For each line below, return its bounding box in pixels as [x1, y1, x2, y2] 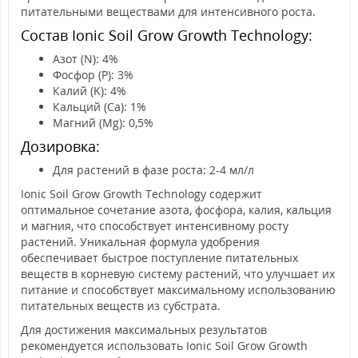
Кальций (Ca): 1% [53, 99, 146, 114]
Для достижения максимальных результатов [21, 322, 267, 337]
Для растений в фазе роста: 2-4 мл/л [53, 162, 254, 177]
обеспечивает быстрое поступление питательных [21, 250, 298, 265]
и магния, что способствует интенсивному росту [21, 218, 288, 233]
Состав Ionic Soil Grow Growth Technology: [21, 26, 312, 45]
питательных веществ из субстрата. [21, 298, 221, 313]
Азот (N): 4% [53, 51, 118, 66]
